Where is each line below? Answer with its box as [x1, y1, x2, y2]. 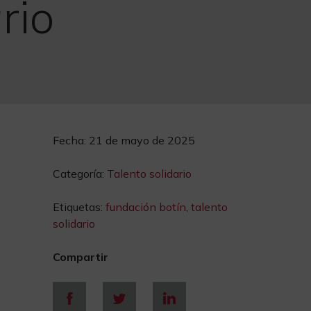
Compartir [53, 250, 108, 264]
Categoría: [53, 167, 107, 180]
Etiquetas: [53, 200, 106, 214]
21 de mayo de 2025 [89, 133, 195, 147]
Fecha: [53, 133, 89, 147]
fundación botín [106, 200, 186, 214]
